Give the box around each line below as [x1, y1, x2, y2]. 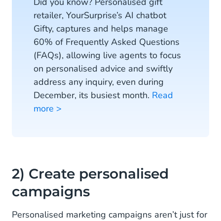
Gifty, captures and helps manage [34, 23, 168, 35]
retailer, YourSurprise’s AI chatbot [34, 9, 166, 21]
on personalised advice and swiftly [34, 63, 173, 74]
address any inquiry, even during [34, 76, 164, 88]
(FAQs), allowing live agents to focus [34, 49, 181, 61]
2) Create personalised [12, 165, 169, 182]
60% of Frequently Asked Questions [34, 36, 180, 48]
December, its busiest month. [34, 89, 152, 101]
